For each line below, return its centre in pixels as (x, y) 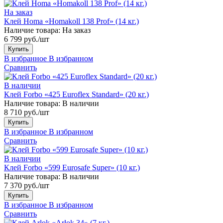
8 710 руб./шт (27, 112)
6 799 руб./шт (27, 39)
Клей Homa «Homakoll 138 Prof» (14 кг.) (71, 21)
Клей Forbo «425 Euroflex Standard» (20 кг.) (76, 94)
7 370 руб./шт (27, 185)
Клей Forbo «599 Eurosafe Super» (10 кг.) (72, 167)
